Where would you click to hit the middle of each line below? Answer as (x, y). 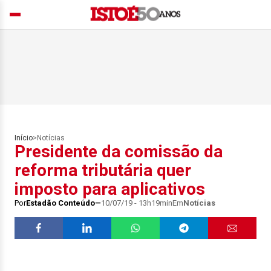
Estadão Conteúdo (60, 203)
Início (24, 138)
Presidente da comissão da (119, 152)
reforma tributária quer (103, 170)
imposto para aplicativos (110, 189)
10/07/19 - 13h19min (137, 203)
